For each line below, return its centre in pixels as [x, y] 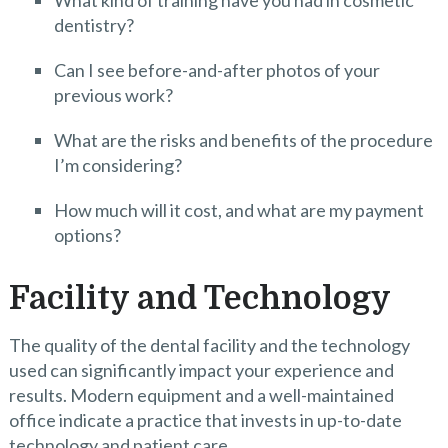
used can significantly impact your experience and [201, 369]
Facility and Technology [199, 298]
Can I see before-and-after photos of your [216, 70]
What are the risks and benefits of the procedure [243, 140]
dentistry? [93, 25]
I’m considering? [117, 165]
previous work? [113, 95]
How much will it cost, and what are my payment [238, 210]
